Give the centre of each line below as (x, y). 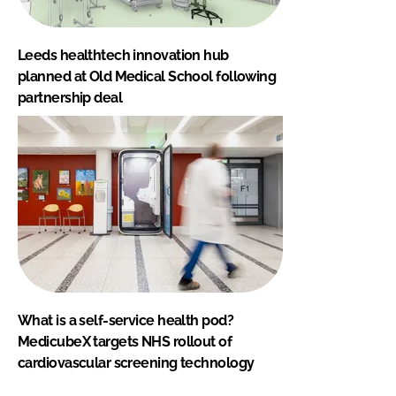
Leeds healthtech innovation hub (123, 55)
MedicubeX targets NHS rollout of (125, 341)
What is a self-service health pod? (126, 320)
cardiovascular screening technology (136, 362)
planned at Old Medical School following (147, 76)
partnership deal (70, 97)
